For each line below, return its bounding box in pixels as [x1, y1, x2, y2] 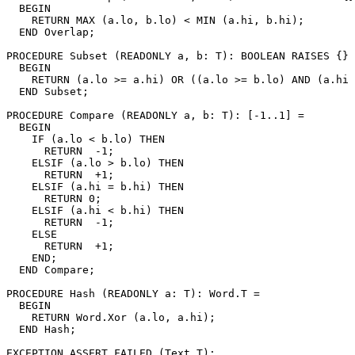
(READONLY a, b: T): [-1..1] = [114, 109, 304, 121]
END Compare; [6, 263, 95, 276]
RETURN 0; [6, 192, 101, 204]
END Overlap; [6, 25, 95, 38]
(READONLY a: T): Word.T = [95, 287, 260, 300]
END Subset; [6, 85, 89, 97]
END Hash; [6, 323, 76, 335]
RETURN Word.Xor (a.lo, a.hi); [6, 311, 216, 323]
